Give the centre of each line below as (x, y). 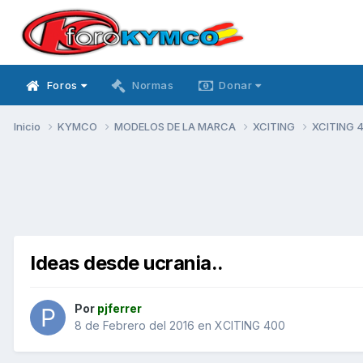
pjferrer (120, 309)
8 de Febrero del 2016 (135, 326)
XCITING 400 (250, 326)
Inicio (28, 126)
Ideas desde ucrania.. (127, 263)
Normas (153, 85)
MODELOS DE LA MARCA (176, 126)
